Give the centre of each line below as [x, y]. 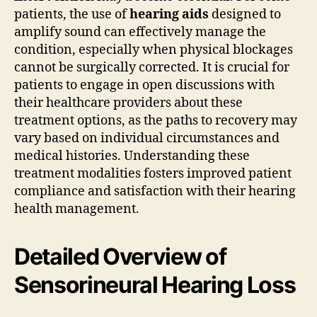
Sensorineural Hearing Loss [155, 284]
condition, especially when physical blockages [154, 50]
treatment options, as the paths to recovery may [156, 120]
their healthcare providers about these [128, 103]
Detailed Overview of [120, 256]
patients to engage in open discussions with [144, 85]
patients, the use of [72, 14]
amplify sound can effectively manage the [140, 32]
